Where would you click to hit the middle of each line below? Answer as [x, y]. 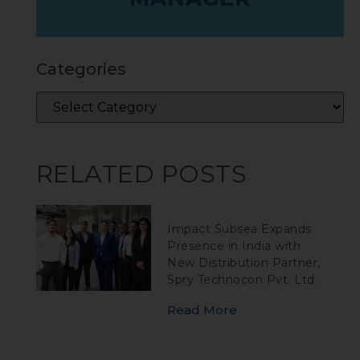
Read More [202, 309]
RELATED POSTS [141, 174]
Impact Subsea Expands [239, 229]
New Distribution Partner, [244, 262]
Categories [81, 69]
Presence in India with [234, 245]
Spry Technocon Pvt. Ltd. [243, 279]
